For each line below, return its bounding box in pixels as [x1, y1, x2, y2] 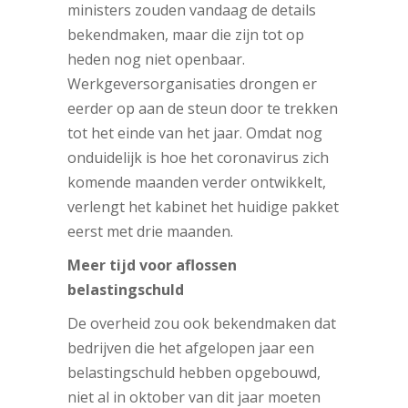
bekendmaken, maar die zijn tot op [67, 25, 304, 46]
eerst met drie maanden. [67, 221, 233, 242]
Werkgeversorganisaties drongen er [67, 74, 317, 95]
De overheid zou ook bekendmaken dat [67, 313, 336, 334]
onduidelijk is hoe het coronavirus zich [67, 148, 329, 168]
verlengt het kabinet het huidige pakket [67, 197, 339, 218]
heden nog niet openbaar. [67, 49, 245, 70]
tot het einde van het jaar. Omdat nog [67, 123, 322, 144]
